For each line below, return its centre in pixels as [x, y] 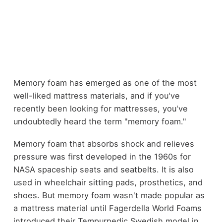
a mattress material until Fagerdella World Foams [107, 208]
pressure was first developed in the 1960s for [102, 156]
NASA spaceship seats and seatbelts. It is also [103, 169]
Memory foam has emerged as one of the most [105, 83]
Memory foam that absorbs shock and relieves [104, 143]
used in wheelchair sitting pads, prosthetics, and [108, 182]
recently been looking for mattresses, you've [100, 109]
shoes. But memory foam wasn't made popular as [109, 195]
